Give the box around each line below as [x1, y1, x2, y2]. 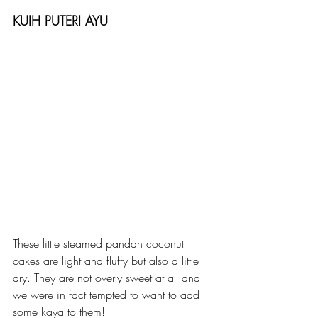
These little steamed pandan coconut [13, 235, 187, 251]
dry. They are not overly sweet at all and [13, 269, 204, 285]
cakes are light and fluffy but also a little [13, 252, 202, 268]
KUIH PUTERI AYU [13, 11, 108, 29]
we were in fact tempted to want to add [13, 286, 203, 302]
